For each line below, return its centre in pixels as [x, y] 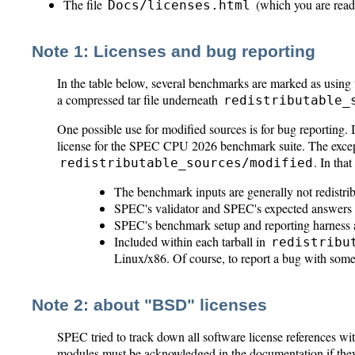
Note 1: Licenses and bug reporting [174, 52]
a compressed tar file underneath [139, 100]
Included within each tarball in [191, 242]
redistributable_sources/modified [186, 163]
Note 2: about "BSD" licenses [149, 305]
